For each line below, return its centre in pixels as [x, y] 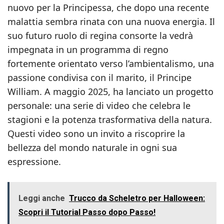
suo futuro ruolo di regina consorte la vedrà [100, 35]
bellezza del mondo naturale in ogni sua [92, 147]
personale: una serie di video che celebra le [99, 105]
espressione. [34, 161]
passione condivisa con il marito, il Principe [99, 77]
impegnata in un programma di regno [88, 49]
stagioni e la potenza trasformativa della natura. [110, 119]
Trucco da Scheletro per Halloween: [137, 198]
